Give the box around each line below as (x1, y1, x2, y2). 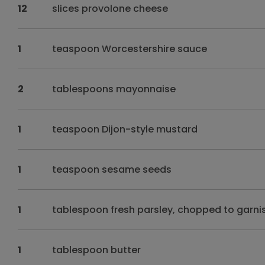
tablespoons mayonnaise (52, 82, 176, 96)
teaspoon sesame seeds (52, 163, 172, 176)
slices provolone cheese (52, 2, 169, 15)
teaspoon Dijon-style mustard (52, 122, 198, 136)
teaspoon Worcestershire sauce (52, 42, 208, 56)
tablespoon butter (52, 243, 141, 257)
